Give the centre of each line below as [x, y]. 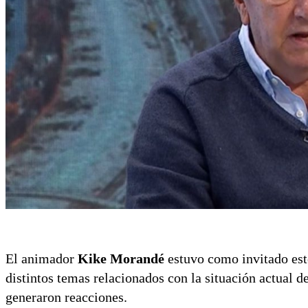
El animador [42, 259]
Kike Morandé [121, 259]
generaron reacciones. [66, 297]
